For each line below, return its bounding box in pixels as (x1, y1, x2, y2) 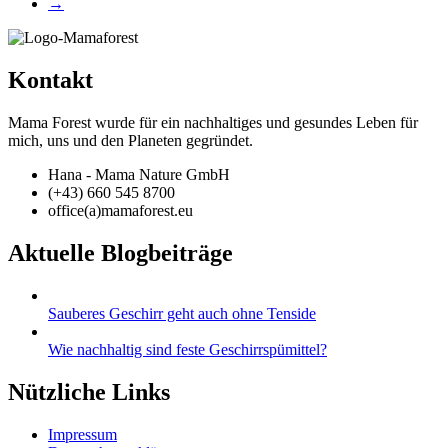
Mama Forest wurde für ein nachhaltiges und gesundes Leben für (8, 114, 418, 132)
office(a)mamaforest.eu (48, 202, 193, 220)
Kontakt (8, 67, 93, 94)
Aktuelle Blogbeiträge (8, 239, 233, 266)
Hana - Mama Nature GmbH (48, 166, 230, 184)
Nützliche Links (8, 378, 170, 405)
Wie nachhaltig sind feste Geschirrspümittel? (48, 340, 327, 358)
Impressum (48, 425, 117, 443)
